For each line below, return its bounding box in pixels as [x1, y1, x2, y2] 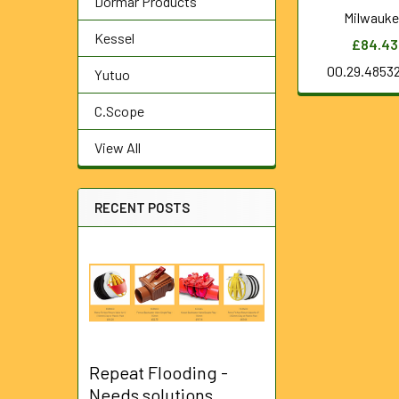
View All [94, 139, 141, 156]
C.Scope [94, 102, 144, 119]
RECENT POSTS [94, 199, 190, 216]
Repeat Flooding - [89, 362, 228, 384]
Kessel [94, 29, 134, 46]
